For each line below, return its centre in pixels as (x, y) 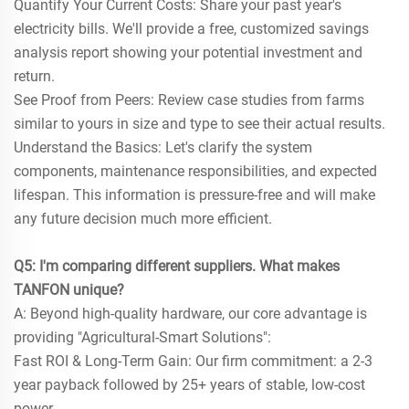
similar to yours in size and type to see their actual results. (199, 124)
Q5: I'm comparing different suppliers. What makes (177, 267)
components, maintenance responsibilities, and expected (195, 172)
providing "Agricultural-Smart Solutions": (142, 338)
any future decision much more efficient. (143, 219)
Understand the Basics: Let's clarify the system (163, 148)
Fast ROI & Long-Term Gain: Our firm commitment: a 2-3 (193, 362)
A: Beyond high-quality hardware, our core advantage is (190, 314)
